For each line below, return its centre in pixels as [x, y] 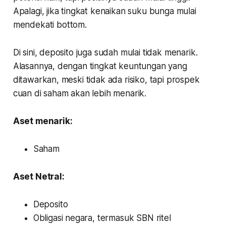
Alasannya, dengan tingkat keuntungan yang [100, 66]
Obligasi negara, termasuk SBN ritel [102, 218]
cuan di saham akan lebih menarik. [80, 93]
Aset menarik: [43, 121]
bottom [71, 24]
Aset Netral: [39, 176]
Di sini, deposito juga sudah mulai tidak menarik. [105, 52]
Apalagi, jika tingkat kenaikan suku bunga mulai [104, 11]
